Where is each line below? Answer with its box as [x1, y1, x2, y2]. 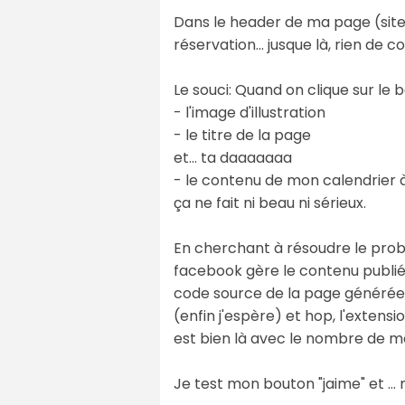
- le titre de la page [174, 124, 311, 146]
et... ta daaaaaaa [174, 146, 292, 168]
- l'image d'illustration [174, 101, 325, 123]
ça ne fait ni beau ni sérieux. [174, 192, 366, 213]
